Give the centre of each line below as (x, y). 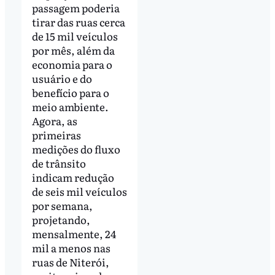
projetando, (61, 219)
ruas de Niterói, (70, 261)
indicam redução (73, 177)
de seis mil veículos (79, 191)
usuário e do (62, 78)
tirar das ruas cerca (78, 21)
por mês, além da (73, 50)
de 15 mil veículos (75, 36)
